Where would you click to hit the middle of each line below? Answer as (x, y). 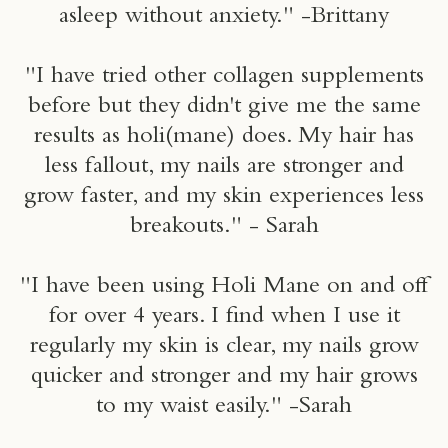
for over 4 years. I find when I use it (224, 317)
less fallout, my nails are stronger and (224, 167)
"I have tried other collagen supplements (224, 77)
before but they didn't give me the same (224, 107)
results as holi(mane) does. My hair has (224, 137)
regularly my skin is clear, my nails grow (224, 347)
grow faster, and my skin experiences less (224, 197)
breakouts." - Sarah (224, 227)
